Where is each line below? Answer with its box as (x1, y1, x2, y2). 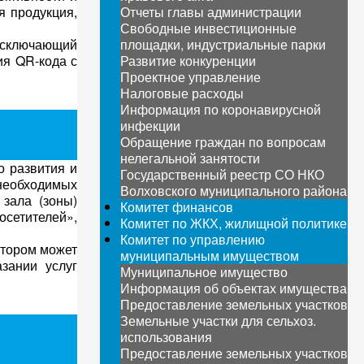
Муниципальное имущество (119, 262, 288, 281)
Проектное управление (119, 67, 261, 86)
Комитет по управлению (119, 230, 265, 249)
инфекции (119, 116, 180, 135)
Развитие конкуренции (119, 51, 256, 70)
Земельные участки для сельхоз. (119, 311, 316, 330)
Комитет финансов (119, 197, 233, 216)
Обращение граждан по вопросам (119, 132, 326, 151)
